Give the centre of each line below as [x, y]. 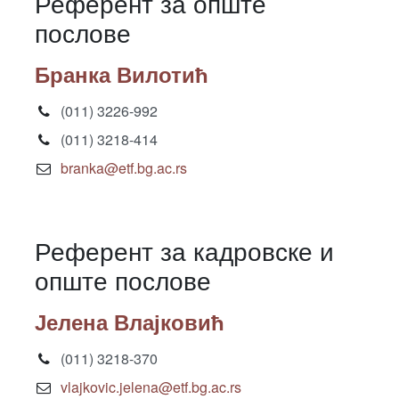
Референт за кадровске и [184, 250]
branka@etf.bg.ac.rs [123, 168]
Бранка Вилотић [122, 74]
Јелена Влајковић [130, 322]
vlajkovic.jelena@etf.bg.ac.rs [151, 387]
